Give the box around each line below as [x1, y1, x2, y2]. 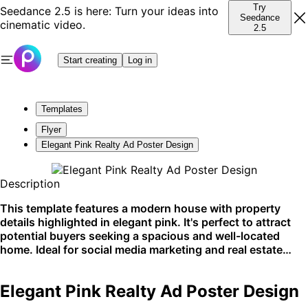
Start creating [63, 54, 117, 65]
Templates [41, 104, 82, 114]
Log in [128, 54, 152, 65]
